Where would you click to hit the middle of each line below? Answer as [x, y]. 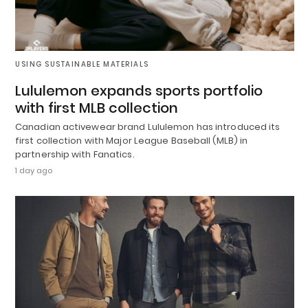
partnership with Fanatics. [75, 155]
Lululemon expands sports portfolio [139, 91]
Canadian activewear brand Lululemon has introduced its [148, 127]
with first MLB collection [97, 108]
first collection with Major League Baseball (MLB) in [132, 141]
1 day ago [34, 171]
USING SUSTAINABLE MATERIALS [82, 65]
